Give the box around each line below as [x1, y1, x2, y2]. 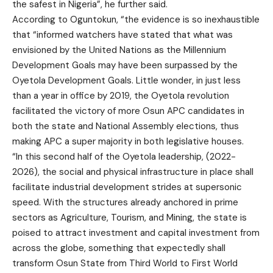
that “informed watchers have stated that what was [12, 29, 233, 41]
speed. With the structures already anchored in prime [12, 196, 238, 209]
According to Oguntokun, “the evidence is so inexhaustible [12, 13, 260, 26]
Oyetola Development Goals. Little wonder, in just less [12, 74, 241, 87]
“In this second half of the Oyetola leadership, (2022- [12, 151, 236, 163]
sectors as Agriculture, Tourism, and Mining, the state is [12, 211, 247, 224]
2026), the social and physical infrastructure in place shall [12, 166, 253, 179]
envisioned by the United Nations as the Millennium [12, 44, 226, 57]
